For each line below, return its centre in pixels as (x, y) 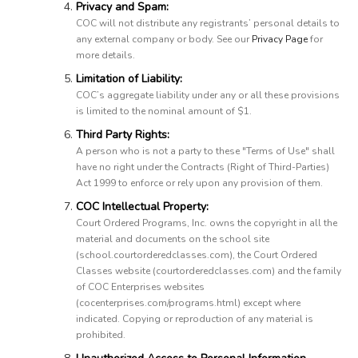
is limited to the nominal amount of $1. (164, 111)
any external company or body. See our (164, 39)
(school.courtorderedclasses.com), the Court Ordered (197, 255)
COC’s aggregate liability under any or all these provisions (208, 95)
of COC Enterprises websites (140, 287)
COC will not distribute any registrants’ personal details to (208, 23)
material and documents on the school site (173, 239)
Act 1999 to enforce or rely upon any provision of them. (199, 183)
